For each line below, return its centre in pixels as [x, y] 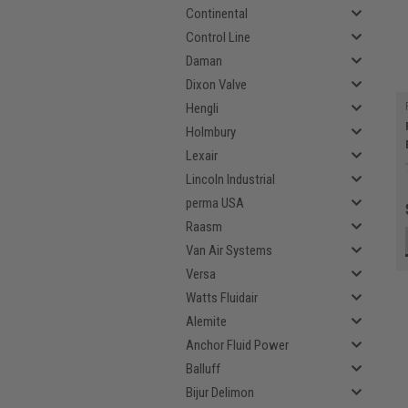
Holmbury [211, 132]
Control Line [218, 37]
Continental [217, 14]
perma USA [215, 203]
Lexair [202, 156]
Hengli [202, 108]
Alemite [206, 321]
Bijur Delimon [220, 393]
